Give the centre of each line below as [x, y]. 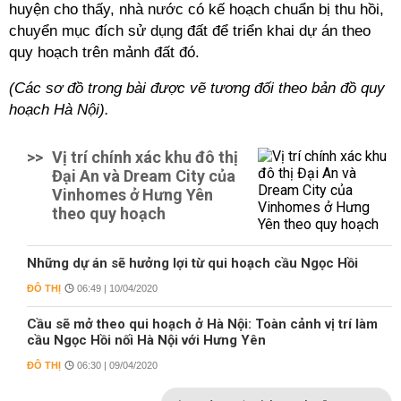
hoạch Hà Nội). [59, 110]
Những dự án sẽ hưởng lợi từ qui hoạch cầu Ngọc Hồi [192, 263]
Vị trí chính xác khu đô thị [145, 157]
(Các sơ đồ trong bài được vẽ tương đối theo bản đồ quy [197, 88]
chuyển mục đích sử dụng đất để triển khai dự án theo [190, 31]
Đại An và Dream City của [144, 176]
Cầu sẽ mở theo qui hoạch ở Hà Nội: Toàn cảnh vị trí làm [202, 324]
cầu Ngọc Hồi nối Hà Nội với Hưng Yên [146, 340]
